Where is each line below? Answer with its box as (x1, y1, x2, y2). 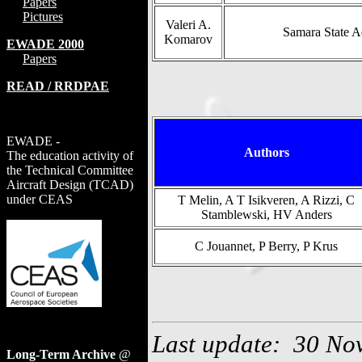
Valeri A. (166, 18, 211, 32)
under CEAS (6, 192, 73, 206)
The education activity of (6, 149, 133, 162)
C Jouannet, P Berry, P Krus (195, 239, 338, 254)
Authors (243, 145, 289, 160)
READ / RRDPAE (6, 79, 109, 93)
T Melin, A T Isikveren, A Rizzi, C (178, 193, 355, 208)
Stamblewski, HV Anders (200, 208, 332, 222)
